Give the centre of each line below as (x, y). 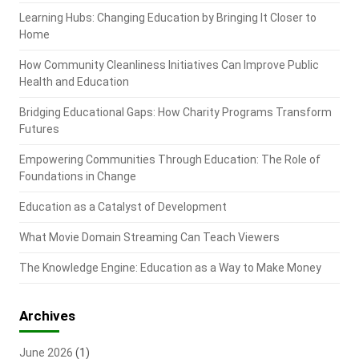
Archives (47, 316)
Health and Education (74, 82)
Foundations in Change (77, 176)
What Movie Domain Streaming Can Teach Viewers (149, 237)
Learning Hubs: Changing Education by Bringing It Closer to (167, 18)
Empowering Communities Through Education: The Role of (169, 159)
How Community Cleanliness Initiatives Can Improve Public (169, 65)
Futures (39, 129)
